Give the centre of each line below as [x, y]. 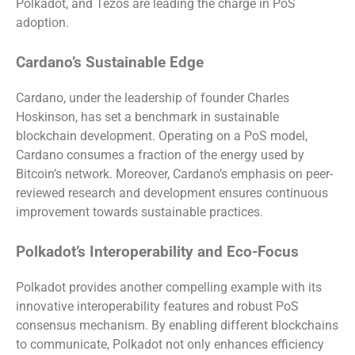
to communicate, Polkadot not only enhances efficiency [170, 344]
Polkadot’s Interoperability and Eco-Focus [157, 252]
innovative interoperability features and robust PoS [157, 306]
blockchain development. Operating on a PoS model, [162, 136]
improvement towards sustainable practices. [139, 212]
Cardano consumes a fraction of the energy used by [160, 155]
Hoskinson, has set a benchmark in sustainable [147, 117]
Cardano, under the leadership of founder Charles [153, 98]
